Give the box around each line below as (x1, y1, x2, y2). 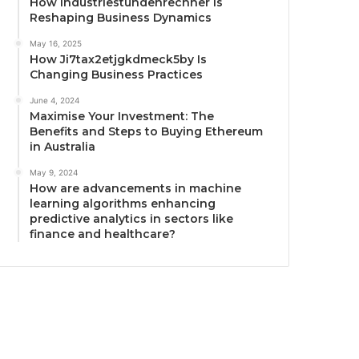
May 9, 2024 (30, 167, 79, 178)
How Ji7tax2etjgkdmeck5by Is (30, 52, 208, 67)
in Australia (30, 139, 96, 155)
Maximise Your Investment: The (30, 109, 215, 124)
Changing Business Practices (30, 67, 204, 83)
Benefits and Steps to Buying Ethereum (30, 124, 264, 139)
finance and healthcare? (30, 227, 176, 242)
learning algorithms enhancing (30, 196, 216, 212)
